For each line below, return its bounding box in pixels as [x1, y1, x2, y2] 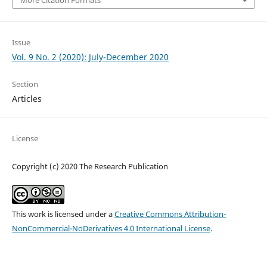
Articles [11, 92, 42, 104]
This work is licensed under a [11, 208, 114, 219]
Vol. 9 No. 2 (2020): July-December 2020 [11, 51, 169, 63]
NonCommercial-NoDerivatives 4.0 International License [11, 222, 210, 234]
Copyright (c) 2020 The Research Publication [11, 160, 168, 172]
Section [11, 78, 38, 89]
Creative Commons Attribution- [114, 208, 226, 219]
